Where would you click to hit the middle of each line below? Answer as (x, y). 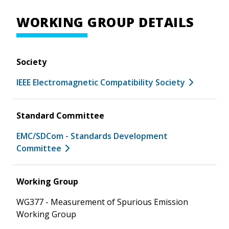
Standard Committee (60, 115)
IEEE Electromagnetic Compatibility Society (101, 82)
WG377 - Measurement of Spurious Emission (102, 202)
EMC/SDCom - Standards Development (92, 136)
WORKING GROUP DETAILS (105, 22)
